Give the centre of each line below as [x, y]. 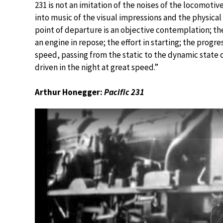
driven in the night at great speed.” [97, 67]
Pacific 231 [124, 92]
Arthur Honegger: [69, 92]
